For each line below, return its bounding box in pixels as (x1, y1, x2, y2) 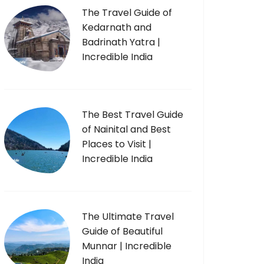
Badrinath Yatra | (82, 35, 160, 49)
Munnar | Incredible (82, 239, 171, 253)
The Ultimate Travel (82, 210, 174, 223)
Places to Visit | (82, 137, 151, 151)
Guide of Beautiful (82, 225, 163, 238)
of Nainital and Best (82, 123, 171, 136)
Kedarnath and (82, 21, 151, 34)
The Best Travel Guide (82, 108, 183, 121)
